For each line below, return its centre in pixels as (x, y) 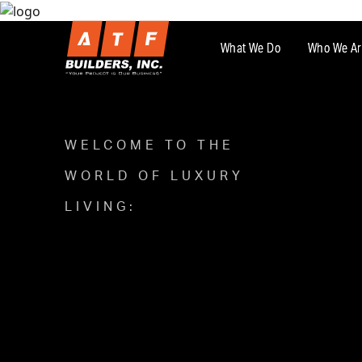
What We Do (250, 48)
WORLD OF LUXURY (154, 176)
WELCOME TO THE (149, 145)
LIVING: (101, 206)
